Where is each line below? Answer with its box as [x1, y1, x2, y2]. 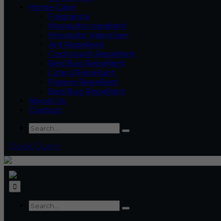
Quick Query [9, 142, 60, 151]
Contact [29, 106, 62, 115]
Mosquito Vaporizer [48, 31, 129, 40]
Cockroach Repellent [48, 49, 135, 59]
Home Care [29, 2, 75, 12]
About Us [29, 96, 66, 106]
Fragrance [48, 12, 90, 21]
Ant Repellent [48, 40, 104, 49]
